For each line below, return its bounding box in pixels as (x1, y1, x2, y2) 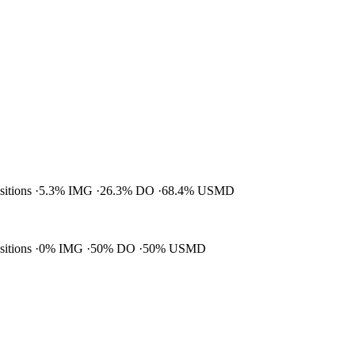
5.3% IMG (39, 184, 96, 198)
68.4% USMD (162, 184, 235, 198)
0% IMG (39, 242, 86, 256)
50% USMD (143, 242, 206, 256)
